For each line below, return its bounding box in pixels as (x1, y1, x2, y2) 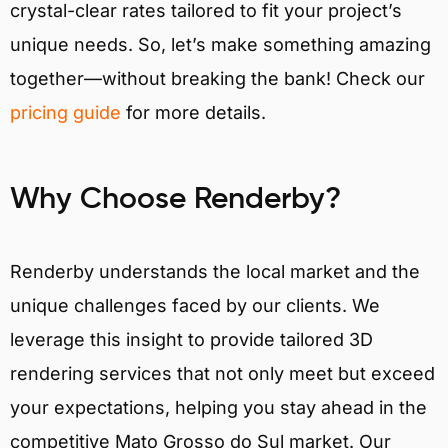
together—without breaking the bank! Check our (10, 68, 425, 90)
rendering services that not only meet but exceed (10, 362, 435, 384)
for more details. (121, 102, 266, 124)
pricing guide (10, 102, 121, 124)
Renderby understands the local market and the (10, 260, 420, 282)
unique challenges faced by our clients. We (10, 294, 380, 316)
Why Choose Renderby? (10, 184, 341, 215)
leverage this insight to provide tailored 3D (10, 328, 373, 350)
